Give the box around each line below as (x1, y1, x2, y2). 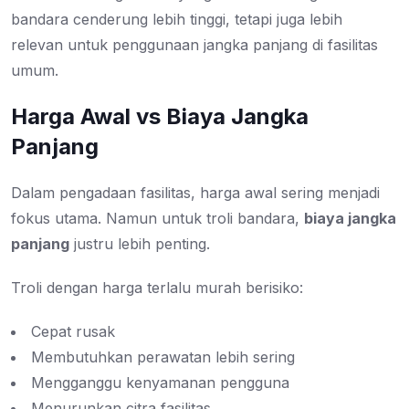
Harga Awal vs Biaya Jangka (11, 103, 309, 131)
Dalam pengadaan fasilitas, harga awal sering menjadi (11, 184, 380, 203)
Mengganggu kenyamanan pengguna (31, 373, 289, 393)
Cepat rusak (31, 322, 115, 341)
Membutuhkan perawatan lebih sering (31, 348, 295, 367)
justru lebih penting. (69, 235, 210, 254)
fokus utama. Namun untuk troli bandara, (11, 209, 304, 228)
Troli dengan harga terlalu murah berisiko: (11, 278, 303, 298)
